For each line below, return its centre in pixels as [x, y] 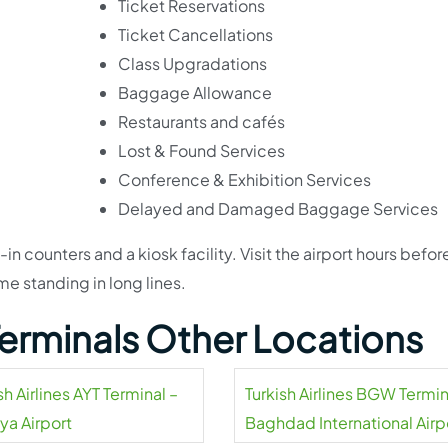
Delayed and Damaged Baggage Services [277, 208]
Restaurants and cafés [201, 121]
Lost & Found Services [201, 150]
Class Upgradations [192, 63]
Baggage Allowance [194, 92]
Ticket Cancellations [195, 34]
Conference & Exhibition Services [244, 179]
